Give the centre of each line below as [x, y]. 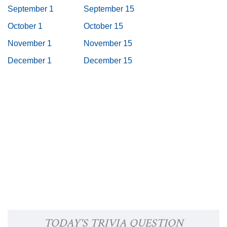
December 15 [108, 61]
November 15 [108, 43]
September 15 [109, 9]
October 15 [103, 26]
